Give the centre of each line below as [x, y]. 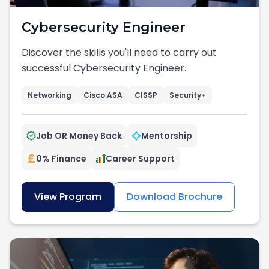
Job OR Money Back [79, 136]
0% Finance [61, 159]
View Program [68, 197]
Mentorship [167, 136]
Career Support [140, 159]
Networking [50, 95]
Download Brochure [174, 197]
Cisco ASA [103, 95]
